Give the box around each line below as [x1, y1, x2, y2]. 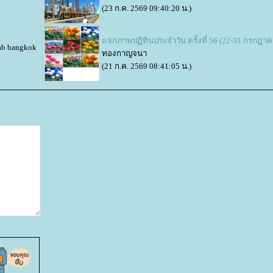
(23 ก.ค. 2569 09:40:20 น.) [102, 4, 191, 13]
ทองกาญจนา [102, 49, 147, 58]
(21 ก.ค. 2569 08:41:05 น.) [102, 62, 191, 71]
